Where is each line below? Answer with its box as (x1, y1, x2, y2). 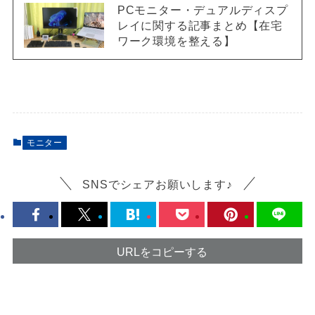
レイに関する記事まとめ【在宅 (117, 18, 283, 32)
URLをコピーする (116, 245, 207, 258)
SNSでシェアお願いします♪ (82, 177, 233, 191)
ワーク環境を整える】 (117, 34, 236, 47)
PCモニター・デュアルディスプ (117, 3, 288, 16)
